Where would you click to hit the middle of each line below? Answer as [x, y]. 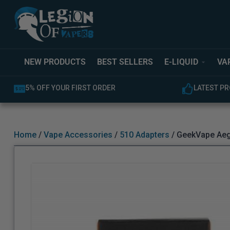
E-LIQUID [181, 62]
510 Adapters [144, 135]
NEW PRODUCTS [55, 62]
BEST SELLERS [125, 62]
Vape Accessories [78, 135]
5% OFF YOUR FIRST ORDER [70, 88]
